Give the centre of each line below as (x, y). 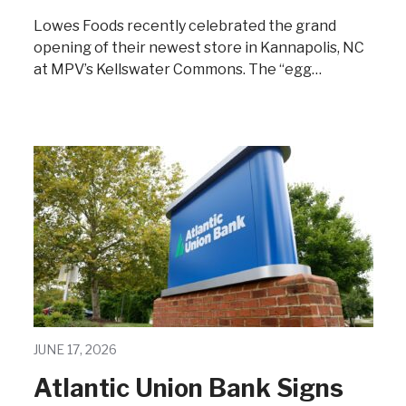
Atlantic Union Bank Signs (188, 388)
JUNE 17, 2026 (75, 349)
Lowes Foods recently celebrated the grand (184, 26)
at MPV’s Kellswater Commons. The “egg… (177, 69)
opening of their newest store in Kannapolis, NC (198, 48)
